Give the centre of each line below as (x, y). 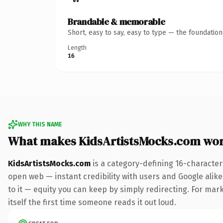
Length (77, 48)
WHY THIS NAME (40, 124)
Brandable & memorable (116, 21)
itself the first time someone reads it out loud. (92, 202)
